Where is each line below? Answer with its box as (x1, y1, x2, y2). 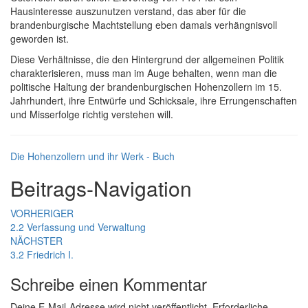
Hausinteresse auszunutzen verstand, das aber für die (10, 4, 246, 19)
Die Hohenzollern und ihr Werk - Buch (10, 149, 175, 164)
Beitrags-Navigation (10, 173, 192, 203)
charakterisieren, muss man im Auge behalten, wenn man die (10, 66, 277, 80)
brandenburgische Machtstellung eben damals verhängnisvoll (10, 18, 277, 32)
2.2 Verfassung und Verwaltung (10, 220, 146, 234)
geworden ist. (10, 32, 69, 46)
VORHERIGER (10, 206, 74, 221)
